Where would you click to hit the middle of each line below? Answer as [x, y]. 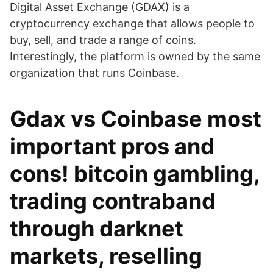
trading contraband [113, 201]
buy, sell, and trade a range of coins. [103, 40]
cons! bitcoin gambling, [135, 174]
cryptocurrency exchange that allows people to [132, 23]
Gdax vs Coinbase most [136, 119]
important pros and [112, 146]
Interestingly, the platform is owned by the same [135, 56]
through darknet [97, 229]
